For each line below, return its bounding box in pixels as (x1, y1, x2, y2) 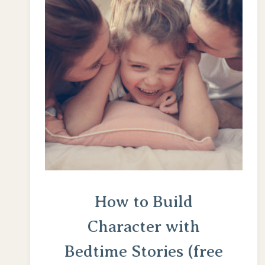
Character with (88, 216, 201, 235)
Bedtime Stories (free (64, 241, 224, 260)
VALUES (169, 27, 212, 39)
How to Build (95, 192, 193, 211)
